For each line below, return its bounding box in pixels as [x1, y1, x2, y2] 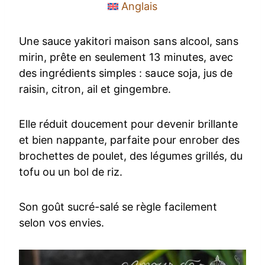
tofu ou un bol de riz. [19, 165, 123, 178]
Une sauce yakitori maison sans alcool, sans [19, 34, 238, 47]
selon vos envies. [19, 216, 105, 229]
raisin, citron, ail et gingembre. [19, 82, 171, 95]
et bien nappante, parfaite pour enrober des [19, 133, 240, 146]
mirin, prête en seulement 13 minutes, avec [19, 50, 233, 63]
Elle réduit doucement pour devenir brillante [19, 117, 238, 130]
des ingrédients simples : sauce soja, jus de [19, 66, 232, 79]
